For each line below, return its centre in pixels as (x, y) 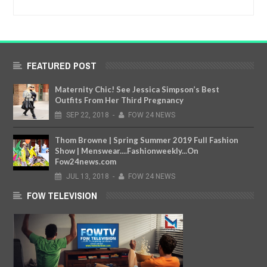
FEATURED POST (62, 66)
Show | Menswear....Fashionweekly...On (127, 151)
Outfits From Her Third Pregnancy (119, 100)
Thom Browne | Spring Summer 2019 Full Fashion (147, 140)
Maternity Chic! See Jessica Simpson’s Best (137, 90)
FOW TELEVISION (62, 196)
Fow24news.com (86, 162)
